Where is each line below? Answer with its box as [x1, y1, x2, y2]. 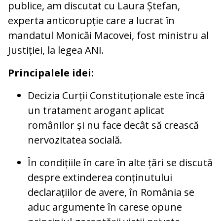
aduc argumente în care [28, 200, 139, 214]
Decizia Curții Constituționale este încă [28, 88, 205, 102]
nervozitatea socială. [28, 133, 122, 147]
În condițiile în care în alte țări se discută [28, 155, 213, 169]
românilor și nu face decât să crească [28, 118, 199, 132]
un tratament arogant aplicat [28, 103, 164, 117]
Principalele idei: [8, 66, 94, 79]
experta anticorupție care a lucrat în [8, 13, 175, 27]
